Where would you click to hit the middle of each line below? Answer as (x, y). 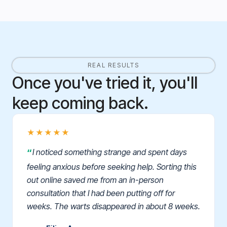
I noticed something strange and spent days (110, 152)
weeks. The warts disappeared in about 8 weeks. (113, 206)
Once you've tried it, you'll (105, 83)
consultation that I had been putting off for (101, 193)
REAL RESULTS (113, 65)
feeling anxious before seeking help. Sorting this (112, 167)
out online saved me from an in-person (95, 180)
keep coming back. (80, 103)
